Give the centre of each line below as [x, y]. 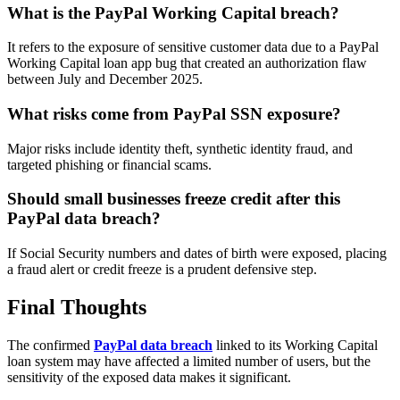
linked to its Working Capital [295, 345]
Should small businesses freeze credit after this [174, 199]
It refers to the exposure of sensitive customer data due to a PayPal [193, 47]
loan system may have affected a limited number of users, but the [189, 361]
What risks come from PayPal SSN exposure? [174, 114]
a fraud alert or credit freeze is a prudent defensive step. [162, 270]
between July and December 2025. [105, 79]
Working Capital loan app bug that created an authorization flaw [187, 63]
